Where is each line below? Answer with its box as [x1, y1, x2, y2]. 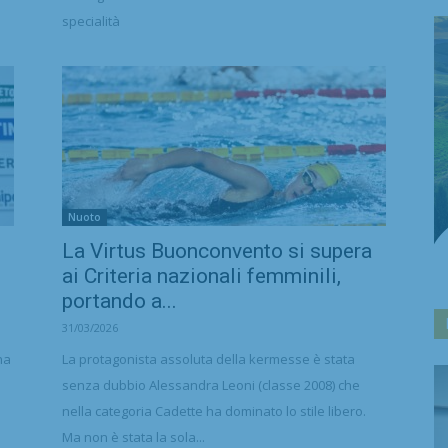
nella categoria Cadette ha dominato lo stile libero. [62, 402, 366, 420]
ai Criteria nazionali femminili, [62, 264, 341, 288]
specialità [62, 12, 120, 30]
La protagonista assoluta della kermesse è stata [62, 350, 355, 368]
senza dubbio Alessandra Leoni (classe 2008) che [62, 376, 360, 394]
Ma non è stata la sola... [62, 428, 205, 446]
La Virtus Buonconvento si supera [62, 239, 372, 263]
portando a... [62, 289, 177, 313]
